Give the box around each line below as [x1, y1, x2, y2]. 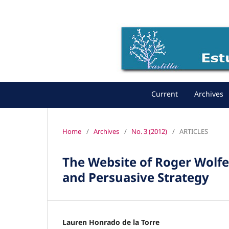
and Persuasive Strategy [62, 168, 209, 186]
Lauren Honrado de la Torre [62, 217, 159, 227]
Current [151, 89, 178, 99]
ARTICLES [179, 126, 208, 136]
